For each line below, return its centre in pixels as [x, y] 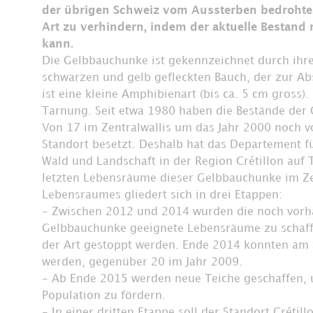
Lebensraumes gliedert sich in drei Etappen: [162, 195]
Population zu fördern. [104, 296]
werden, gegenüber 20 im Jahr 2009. [142, 262]
